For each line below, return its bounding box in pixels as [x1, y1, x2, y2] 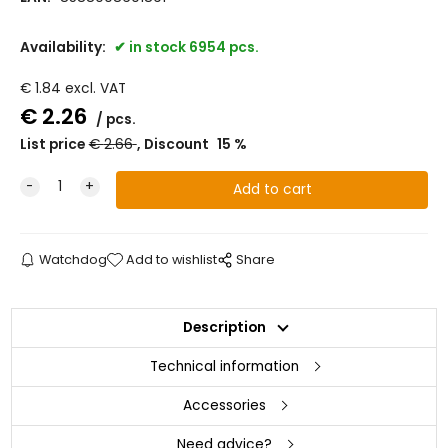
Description [182, 317, 266, 337]
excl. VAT [64, 78, 126, 98]
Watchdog [38, 250, 107, 268]
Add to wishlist [126, 250, 218, 268]
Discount [143, 134, 212, 154]
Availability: [19, 37, 109, 57]
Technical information [149, 356, 299, 376]
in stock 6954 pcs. [128, 37, 259, 57]
